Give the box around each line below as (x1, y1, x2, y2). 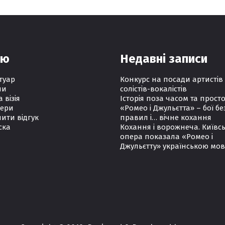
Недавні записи (120, 52, 207, 66)
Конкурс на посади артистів (120, 75, 223, 84)
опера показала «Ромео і (120, 132, 213, 141)
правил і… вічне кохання (120, 113, 211, 122)
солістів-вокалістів (120, 84, 187, 93)
